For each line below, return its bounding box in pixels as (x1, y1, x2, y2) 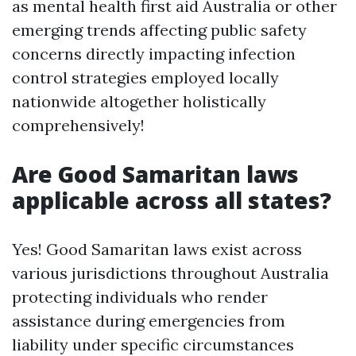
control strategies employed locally (12, 67, 279, 87)
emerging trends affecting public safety (12, 19, 307, 40)
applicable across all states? (12, 184, 331, 215)
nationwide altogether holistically (12, 91, 266, 111)
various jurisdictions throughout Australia (12, 262, 329, 283)
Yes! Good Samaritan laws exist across (12, 238, 302, 259)
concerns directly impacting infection (12, 43, 296, 64)
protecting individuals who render (12, 286, 268, 307)
